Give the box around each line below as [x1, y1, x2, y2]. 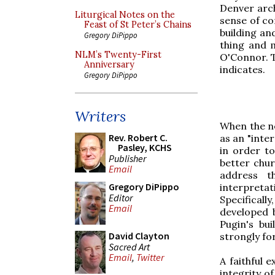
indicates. [220, 63, 265, 76]
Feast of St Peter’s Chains [84, 19, 192, 30]
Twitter [136, 251, 164, 264]
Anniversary [84, 59, 134, 70]
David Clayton [109, 230, 169, 242]
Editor [109, 191, 133, 204]
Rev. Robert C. [109, 131, 168, 144]
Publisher [109, 152, 146, 165]
